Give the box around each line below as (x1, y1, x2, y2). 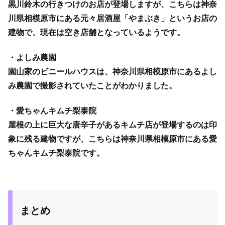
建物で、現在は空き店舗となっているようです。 (8, 28, 185, 37)
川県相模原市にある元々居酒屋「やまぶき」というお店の (8, 14, 217, 23)
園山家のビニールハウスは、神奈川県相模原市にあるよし (8, 67, 217, 76)
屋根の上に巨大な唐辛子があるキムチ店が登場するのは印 (8, 121, 217, 130)
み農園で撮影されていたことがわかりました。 (8, 81, 177, 90)
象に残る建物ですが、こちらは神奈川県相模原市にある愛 (8, 135, 217, 144)
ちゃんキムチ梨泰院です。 (8, 149, 104, 158)
